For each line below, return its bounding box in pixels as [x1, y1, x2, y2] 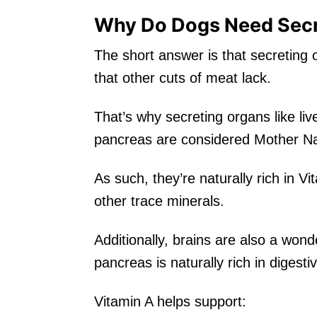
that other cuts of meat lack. [94, 69, 275, 86]
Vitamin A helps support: [94, 293, 246, 309]
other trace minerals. [94, 192, 229, 209]
